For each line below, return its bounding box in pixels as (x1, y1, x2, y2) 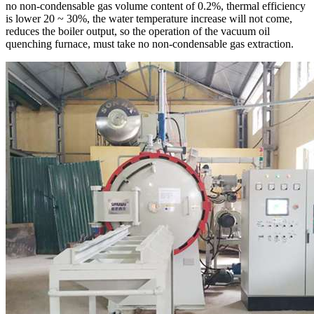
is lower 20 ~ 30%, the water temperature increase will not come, (6, 12, 292, 25)
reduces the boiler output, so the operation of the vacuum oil (6, 25, 270, 37)
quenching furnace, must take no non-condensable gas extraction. (6, 37, 294, 50)
